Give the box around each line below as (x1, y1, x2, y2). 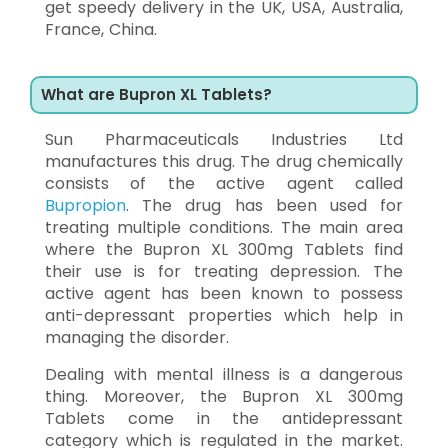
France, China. (45, 17, 157, 41)
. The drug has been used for (126, 193, 403, 217)
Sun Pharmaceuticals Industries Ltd (45, 127, 403, 151)
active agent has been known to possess (45, 281, 403, 305)
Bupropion (45, 193, 126, 217)
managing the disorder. (45, 325, 229, 349)
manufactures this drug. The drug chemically (45, 149, 403, 173)
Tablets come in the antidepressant (45, 406, 403, 430)
